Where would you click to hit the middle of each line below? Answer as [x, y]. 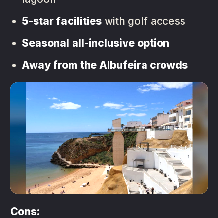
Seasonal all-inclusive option [96, 43]
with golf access [143, 21]
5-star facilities [62, 21]
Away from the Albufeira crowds [105, 65]
